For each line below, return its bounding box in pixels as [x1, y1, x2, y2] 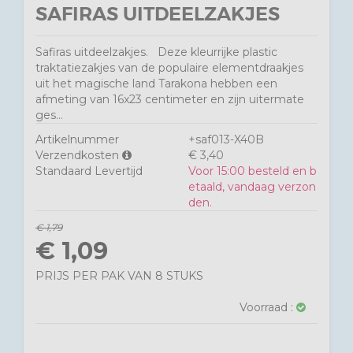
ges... [35, 108, 63, 122]
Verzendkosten [35, 148, 122, 162]
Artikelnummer [35, 132, 119, 147]
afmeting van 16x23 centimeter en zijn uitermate [35, 92, 304, 106]
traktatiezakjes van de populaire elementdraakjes [35, 61, 303, 75]
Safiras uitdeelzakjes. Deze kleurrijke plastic [35, 45, 277, 59]
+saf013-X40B [188, 132, 264, 147]
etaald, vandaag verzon [188, 180, 316, 194]
